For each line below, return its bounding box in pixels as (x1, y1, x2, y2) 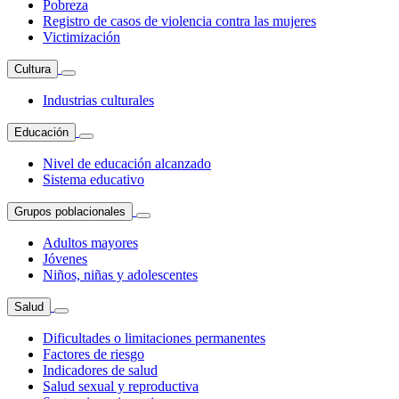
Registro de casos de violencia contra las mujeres (43, 13, 316, 28)
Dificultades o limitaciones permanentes (43, 330, 265, 346)
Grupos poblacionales (14, 205, 126, 218)
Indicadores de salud (43, 362, 158, 378)
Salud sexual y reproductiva (43, 379, 199, 394)
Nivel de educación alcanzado (43, 156, 211, 171)
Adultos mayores (43, 235, 138, 250)
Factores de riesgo (43, 346, 144, 362)
